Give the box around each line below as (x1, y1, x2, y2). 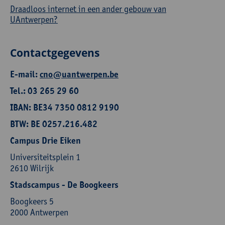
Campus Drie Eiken (10, 135, 81, 146)
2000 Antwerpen (10, 207, 68, 217)
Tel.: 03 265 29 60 (10, 85, 79, 96)
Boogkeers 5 (10, 196, 54, 206)
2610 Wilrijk (10, 163, 54, 173)
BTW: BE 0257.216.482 (10, 119, 97, 130)
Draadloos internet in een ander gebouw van (10, 4, 166, 14)
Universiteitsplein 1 (10, 152, 80, 162)
